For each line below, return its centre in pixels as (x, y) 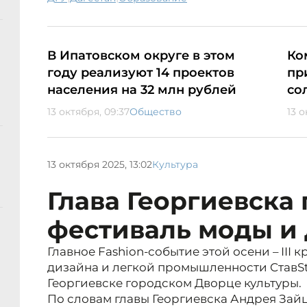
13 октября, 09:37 (88, 112)
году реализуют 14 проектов (141, 73)
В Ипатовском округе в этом (141, 56)
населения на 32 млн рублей (142, 90)
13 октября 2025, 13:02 (100, 164)
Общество (156, 112)
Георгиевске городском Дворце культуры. (174, 283)
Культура (175, 164)
